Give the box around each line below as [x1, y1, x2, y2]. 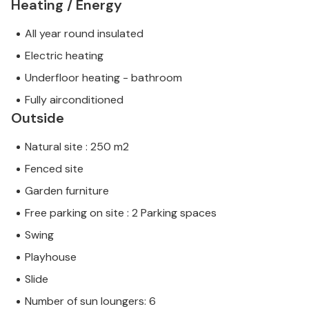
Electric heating [25, 48, 103, 63]
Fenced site [25, 161, 83, 177]
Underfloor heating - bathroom [25, 70, 182, 86]
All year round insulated [25, 26, 143, 41]
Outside [11, 109, 64, 128]
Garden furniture [25, 183, 109, 199]
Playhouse [25, 250, 77, 265]
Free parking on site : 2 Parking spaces [25, 206, 217, 221]
